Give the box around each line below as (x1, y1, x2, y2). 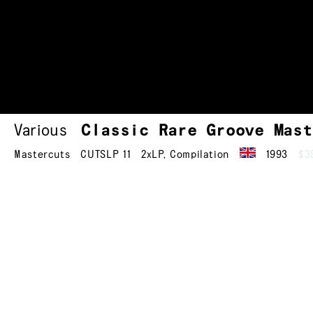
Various (14, 122, 68, 140)
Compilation (170, 148, 230, 161)
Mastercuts (14, 148, 71, 161)
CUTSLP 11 (80, 148, 131, 161)
